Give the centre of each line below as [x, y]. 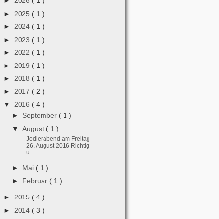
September [40, 115]
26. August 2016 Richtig [58, 145]
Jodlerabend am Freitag [58, 139]
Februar [36, 181]
